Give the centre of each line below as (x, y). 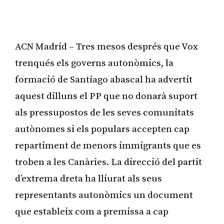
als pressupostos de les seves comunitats (104, 112)
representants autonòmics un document (104, 195)
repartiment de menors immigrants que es (108, 145)
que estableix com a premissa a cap (92, 211)
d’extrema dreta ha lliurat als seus (88, 178)
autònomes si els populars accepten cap (102, 129)
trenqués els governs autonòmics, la (94, 63)
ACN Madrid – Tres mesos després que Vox (106, 46)
